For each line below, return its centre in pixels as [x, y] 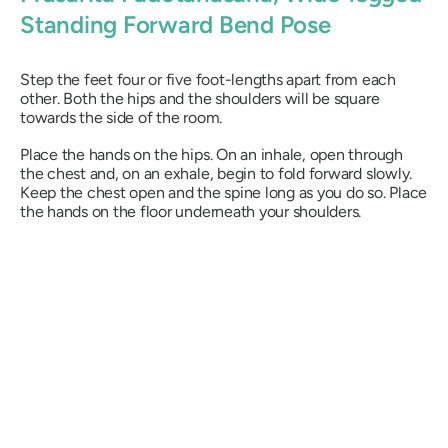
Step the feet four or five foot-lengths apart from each [208, 80]
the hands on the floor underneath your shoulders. [191, 212]
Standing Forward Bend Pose [175, 24]
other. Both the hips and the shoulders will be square [200, 99]
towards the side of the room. [121, 118]
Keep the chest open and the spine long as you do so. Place [224, 193]
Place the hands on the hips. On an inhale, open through [211, 155]
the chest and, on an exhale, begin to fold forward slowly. [216, 174]
